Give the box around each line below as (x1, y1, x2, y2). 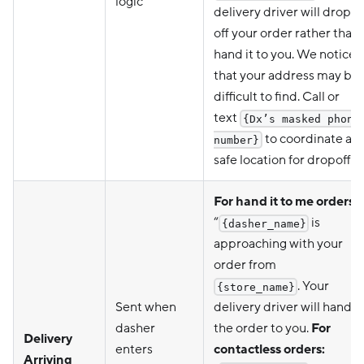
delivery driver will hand (214, 298, 352, 315)
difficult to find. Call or (214, 88, 340, 105)
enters (115, 340, 153, 357)
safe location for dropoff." (214, 151, 357, 168)
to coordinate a (262, 130, 352, 147)
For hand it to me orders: (214, 193, 357, 210)
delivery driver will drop (214, 3, 351, 20)
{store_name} (216, 280, 295, 293)
